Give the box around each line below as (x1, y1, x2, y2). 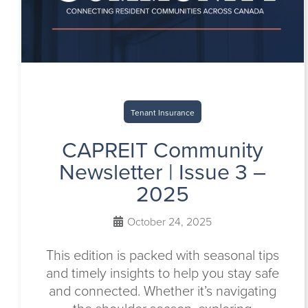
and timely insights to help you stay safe (45, 263, 279, 283)
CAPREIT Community (61, 133, 263, 166)
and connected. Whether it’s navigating (48, 280, 276, 301)
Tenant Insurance (130, 107, 195, 119)
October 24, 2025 (124, 214, 212, 230)
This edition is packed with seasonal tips (45, 245, 279, 265)
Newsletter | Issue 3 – (58, 155, 266, 188)
